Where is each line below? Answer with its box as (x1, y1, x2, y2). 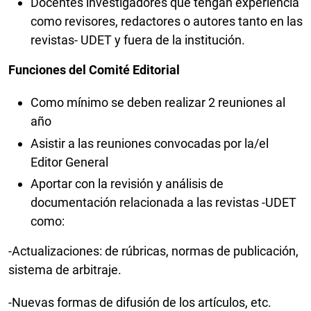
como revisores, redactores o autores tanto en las (31, 14, 303, 29)
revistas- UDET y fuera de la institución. (31, 33, 248, 48)
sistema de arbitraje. (8, 262, 124, 278)
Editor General (31, 154, 111, 169)
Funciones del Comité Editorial (8, 62, 180, 78)
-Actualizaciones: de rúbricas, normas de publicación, (8, 244, 299, 259)
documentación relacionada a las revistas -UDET (31, 195, 296, 210)
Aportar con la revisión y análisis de (31, 176, 224, 192)
